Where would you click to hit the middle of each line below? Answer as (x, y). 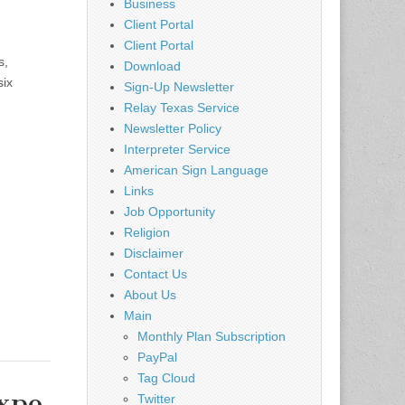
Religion (147, 232)
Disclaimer (154, 253)
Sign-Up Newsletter (179, 86)
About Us (150, 294)
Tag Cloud (166, 377)
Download (152, 66)
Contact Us (155, 273)
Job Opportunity (170, 211)
